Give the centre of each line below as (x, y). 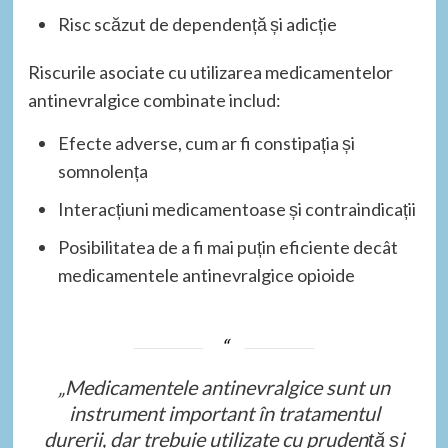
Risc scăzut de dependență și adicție (197, 24)
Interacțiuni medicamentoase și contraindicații (236, 209)
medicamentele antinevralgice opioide (206, 275)
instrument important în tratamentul (224, 413)
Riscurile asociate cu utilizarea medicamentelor (210, 72)
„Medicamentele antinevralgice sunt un (224, 387)
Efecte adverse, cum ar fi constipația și (206, 143)
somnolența (102, 171)
